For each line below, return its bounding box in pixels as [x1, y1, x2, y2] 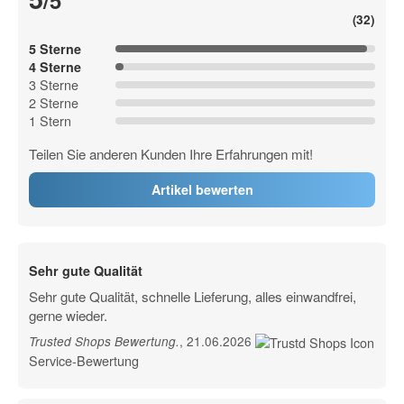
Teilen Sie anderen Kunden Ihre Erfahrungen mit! [29, 143, 314, 163]
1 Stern [29, 110, 72, 130]
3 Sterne [29, 74, 79, 94]
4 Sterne [29, 57, 82, 76]
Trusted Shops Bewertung [29, 332, 177, 350]
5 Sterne [29, 39, 82, 58]
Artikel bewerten [151, 179, 253, 198]
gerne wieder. [29, 305, 108, 325]
